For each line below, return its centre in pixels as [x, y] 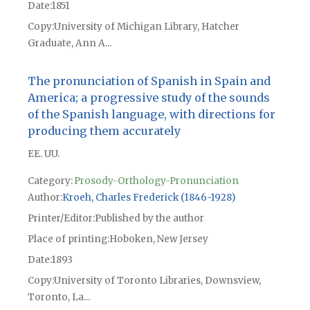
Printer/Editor [60, 219]
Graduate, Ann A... [69, 44]
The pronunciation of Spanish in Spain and [149, 81]
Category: [50, 181]
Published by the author [149, 219]
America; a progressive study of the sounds [148, 98]
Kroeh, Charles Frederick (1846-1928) [148, 198]
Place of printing [67, 239]
